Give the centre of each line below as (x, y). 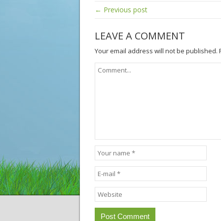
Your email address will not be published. (156, 51)
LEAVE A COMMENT (140, 36)
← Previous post (121, 10)
